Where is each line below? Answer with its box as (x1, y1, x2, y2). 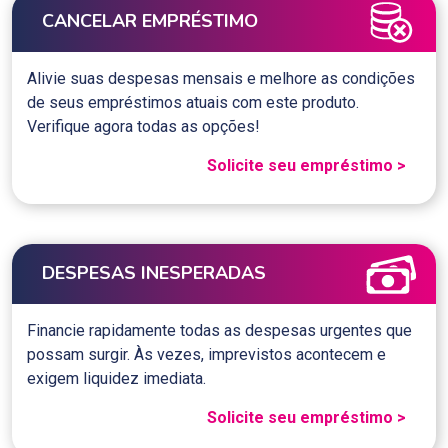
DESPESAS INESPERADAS (42, 261, 266, 286)
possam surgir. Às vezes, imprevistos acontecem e (27, 344, 386, 364)
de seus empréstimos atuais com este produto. (27, 92, 359, 112)
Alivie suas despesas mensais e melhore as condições (27, 68, 415, 88)
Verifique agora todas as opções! (27, 116, 260, 136)
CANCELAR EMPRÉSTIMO (42, 9, 258, 34)
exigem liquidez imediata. (27, 368, 206, 388)
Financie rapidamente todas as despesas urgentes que (27, 320, 412, 340)
